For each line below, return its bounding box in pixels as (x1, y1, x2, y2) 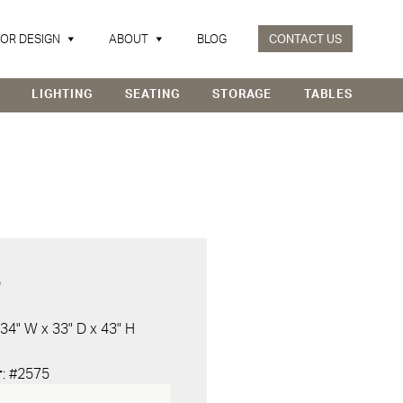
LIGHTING (31, 89, 93, 101)
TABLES (304, 89, 353, 101)
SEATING (125, 89, 180, 101)
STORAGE (212, 89, 272, 101)
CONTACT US (269, 34, 342, 46)
